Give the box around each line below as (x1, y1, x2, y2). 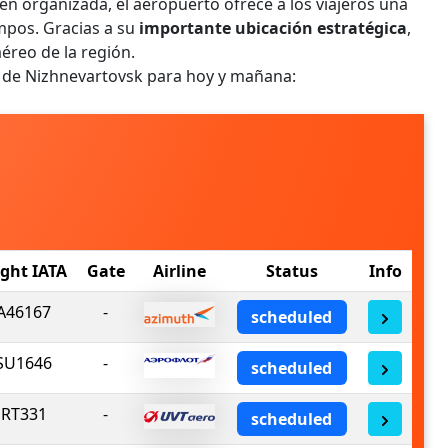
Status (265, 260, 318, 283)
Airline (153, 260, 206, 283)
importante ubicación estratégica (139, 17, 407, 39)
